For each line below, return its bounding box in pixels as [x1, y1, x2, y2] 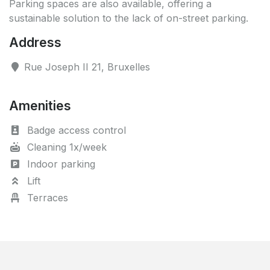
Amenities [9, 97, 71, 113]
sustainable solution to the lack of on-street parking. [9, 11, 248, 24]
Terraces [24, 191, 68, 204]
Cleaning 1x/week [24, 140, 107, 153]
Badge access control [24, 124, 126, 136]
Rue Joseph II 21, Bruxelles [21, 60, 150, 73]
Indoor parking [24, 157, 95, 170]
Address [9, 34, 61, 50]
